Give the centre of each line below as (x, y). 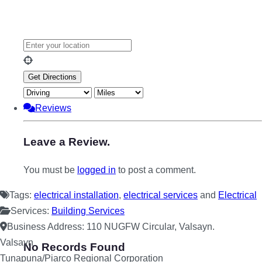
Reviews (53, 108)
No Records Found (74, 247)
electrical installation (76, 195)
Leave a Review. (67, 142)
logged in (96, 170)
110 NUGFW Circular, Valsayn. (151, 226)
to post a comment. (156, 170)
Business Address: (47, 226)
